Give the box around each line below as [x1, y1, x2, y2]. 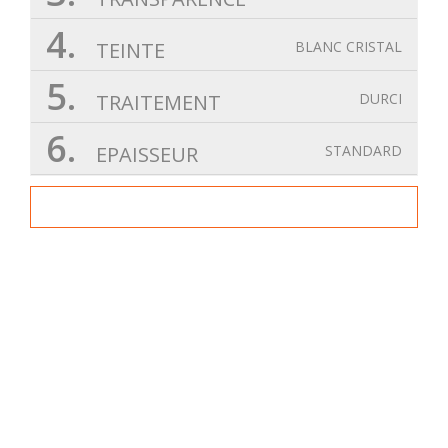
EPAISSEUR [91, 141, 198, 169]
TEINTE [91, 37, 165, 65]
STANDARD [325, 141, 402, 161]
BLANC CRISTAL [295, 37, 402, 57]
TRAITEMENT [91, 89, 221, 117]
